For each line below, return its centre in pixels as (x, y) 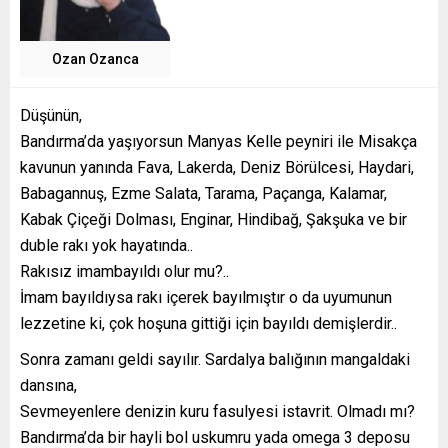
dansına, (48, 386)
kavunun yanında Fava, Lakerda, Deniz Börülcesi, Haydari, (217, 168)
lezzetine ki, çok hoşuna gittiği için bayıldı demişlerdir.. (208, 324)
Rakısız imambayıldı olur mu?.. (124, 272)
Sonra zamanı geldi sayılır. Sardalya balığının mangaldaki (215, 360)
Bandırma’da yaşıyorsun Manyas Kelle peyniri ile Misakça (218, 142)
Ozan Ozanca (95, 59)
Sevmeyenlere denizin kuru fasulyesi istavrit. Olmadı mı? (217, 412)
